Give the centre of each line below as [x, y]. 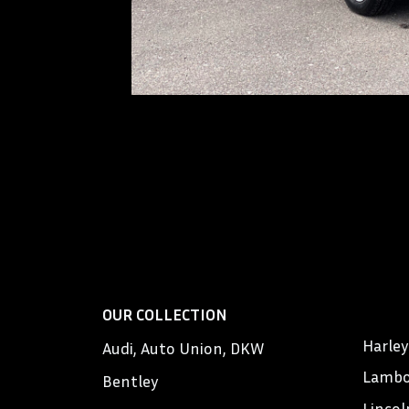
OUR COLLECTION [165, 314]
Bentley [131, 381]
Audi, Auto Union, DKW [183, 347]
